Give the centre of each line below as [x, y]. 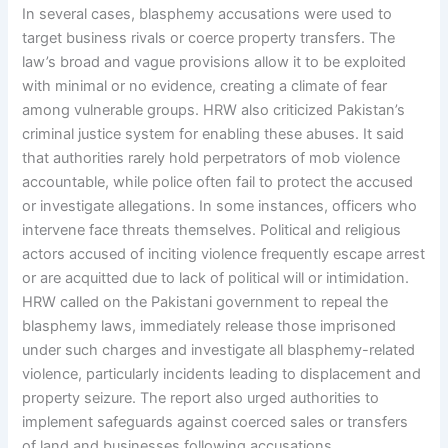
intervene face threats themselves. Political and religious [212, 230]
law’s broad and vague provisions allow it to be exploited [214, 62]
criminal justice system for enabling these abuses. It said [213, 134]
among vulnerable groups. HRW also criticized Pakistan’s [214, 110]
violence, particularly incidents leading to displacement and [222, 374]
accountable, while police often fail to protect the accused [218, 182]
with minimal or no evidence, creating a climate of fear [205, 86]
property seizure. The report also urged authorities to [201, 398]
